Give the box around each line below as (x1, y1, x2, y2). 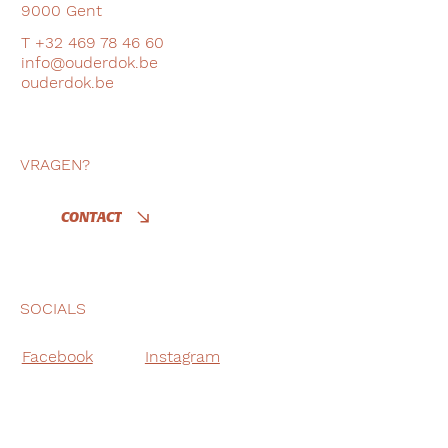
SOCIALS (20, 298, 86, 318)
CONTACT (60, 206, 122, 227)
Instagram (144, 346, 220, 366)
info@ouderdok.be (20, 52, 158, 72)
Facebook (21, 346, 93, 366)
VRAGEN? (20, 154, 90, 174)
